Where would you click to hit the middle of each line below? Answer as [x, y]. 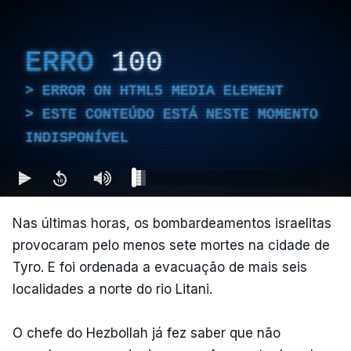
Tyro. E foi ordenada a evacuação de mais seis [160, 267]
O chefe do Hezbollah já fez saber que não [147, 333]
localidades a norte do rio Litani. [112, 289]
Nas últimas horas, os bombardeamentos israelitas [172, 223]
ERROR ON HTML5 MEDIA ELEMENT [163, 90]
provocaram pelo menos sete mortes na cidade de [171, 245]
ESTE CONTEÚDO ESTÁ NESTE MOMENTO [180, 114]
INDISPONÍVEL [77, 138]
